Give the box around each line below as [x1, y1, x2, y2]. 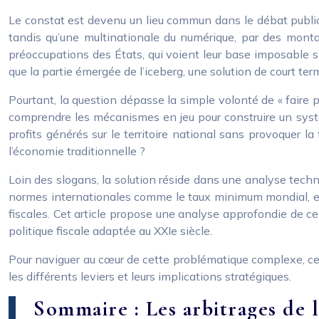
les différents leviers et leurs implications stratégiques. [9, 269, 291, 283]
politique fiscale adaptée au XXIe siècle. [9, 224, 212, 238]
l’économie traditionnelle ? [9, 144, 145, 158]
